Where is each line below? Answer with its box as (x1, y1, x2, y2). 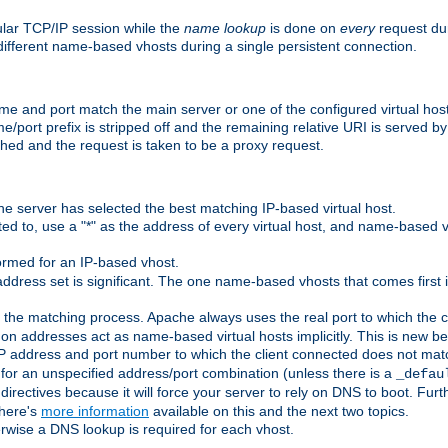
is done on (266, 19, 340, 36)
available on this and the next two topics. (149, 403, 409, 420)
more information (41, 403, 149, 420)
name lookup (184, 19, 266, 36)
